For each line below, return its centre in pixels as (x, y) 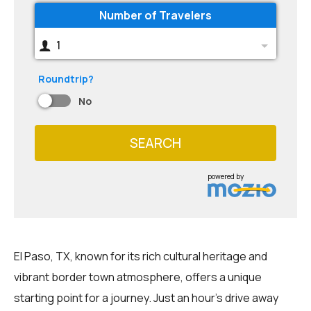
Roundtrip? (66, 79)
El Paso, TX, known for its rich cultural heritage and (141, 256)
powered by (226, 176)
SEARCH (155, 143)
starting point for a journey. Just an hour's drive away (146, 297)
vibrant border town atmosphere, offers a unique (138, 277)
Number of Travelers (155, 15)
